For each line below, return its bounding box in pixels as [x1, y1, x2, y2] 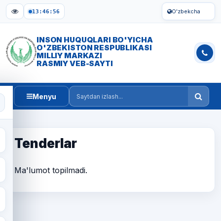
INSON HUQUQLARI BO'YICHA [37, 35, 153, 44]
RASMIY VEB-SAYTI [37, 59, 113, 68]
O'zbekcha [172, 8, 200, 15]
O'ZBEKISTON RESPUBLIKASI [37, 43, 152, 52]
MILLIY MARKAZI [37, 51, 102, 60]
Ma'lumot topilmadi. [14, 165, 87, 175]
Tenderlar [14, 136, 77, 151]
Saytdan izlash [69, 97, 123, 107]
